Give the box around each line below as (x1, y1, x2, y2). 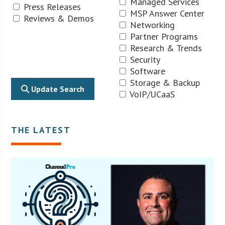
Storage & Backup (128, 76, 200, 88)
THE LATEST (11, 124, 71, 136)
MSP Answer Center (128, 7, 204, 19)
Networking (128, 19, 175, 31)
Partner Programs (128, 30, 198, 42)
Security (128, 53, 160, 65)
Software (128, 65, 165, 77)
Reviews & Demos (21, 12, 94, 24)
